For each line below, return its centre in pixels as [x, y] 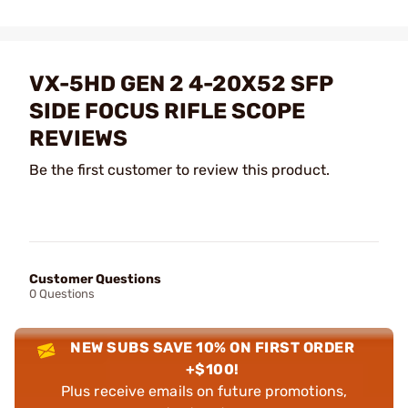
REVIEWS [78, 138]
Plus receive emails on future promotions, [204, 391]
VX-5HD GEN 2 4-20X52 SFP [181, 83]
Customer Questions [95, 279]
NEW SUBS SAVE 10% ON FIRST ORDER [213, 347]
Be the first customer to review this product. [179, 169]
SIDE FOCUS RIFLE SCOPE [167, 111]
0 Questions [62, 293]
